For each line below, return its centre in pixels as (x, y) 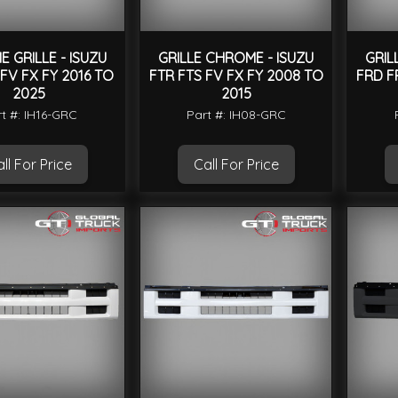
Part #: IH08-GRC (236, 115)
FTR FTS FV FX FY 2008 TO (236, 76)
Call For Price (236, 165)
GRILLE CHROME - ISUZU (236, 58)
